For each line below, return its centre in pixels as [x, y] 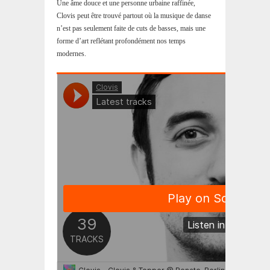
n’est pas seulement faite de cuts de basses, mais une [131, 29]
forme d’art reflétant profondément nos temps [121, 41]
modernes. [71, 54]
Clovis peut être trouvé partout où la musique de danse [134, 16]
